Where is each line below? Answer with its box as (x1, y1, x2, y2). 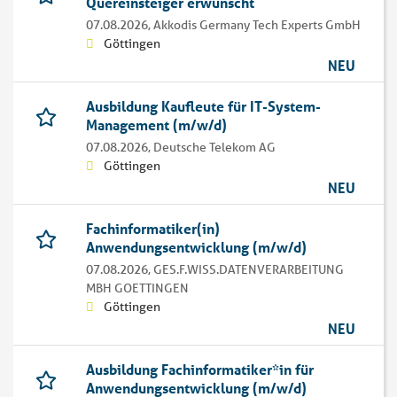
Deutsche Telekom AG (153, 139, 276, 156)
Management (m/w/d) (86, 115, 227, 135)
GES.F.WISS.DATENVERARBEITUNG (153, 261, 344, 278)
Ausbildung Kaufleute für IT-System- (86, 97, 321, 116)
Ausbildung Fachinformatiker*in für (86, 360, 314, 379)
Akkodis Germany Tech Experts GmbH (153, 17, 361, 34)
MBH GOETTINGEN (86, 280, 189, 297)
